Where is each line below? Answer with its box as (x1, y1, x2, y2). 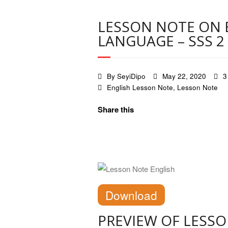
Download (105, 187, 157, 203)
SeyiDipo (117, 71, 146, 81)
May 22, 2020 (162, 71, 206, 81)
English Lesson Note (107, 82, 173, 92)
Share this (98, 104, 134, 115)
